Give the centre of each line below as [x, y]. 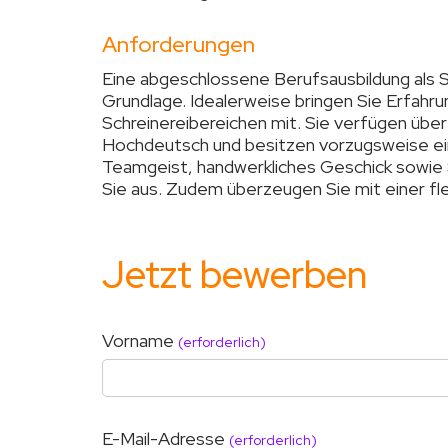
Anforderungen [178, 44]
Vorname [140, 340]
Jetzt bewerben [234, 274]
